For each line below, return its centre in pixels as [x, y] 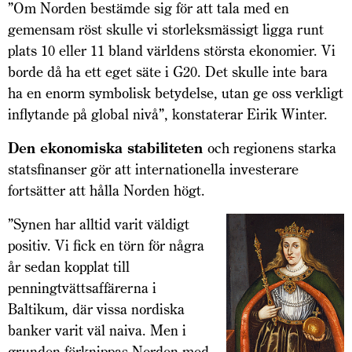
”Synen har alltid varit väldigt [99, 225]
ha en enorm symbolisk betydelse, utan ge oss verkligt [176, 93]
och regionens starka [272, 148]
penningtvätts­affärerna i [82, 288]
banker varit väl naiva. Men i [97, 331]
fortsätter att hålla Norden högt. [106, 191]
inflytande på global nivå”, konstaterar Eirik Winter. [168, 115]
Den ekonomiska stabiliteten [108, 148]
